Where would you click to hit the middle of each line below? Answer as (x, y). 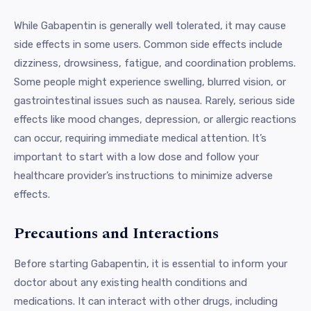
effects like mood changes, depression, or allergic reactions (155, 119)
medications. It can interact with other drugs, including (146, 301)
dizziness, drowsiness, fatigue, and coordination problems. (155, 63)
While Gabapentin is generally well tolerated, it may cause (150, 25)
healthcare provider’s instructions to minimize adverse (143, 175)
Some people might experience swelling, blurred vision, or (150, 82)
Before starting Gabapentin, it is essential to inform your (151, 263)
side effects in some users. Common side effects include (148, 44)
